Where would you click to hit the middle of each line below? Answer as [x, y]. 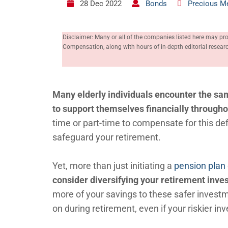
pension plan [200, 165]
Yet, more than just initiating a [113, 165]
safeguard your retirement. [107, 137]
